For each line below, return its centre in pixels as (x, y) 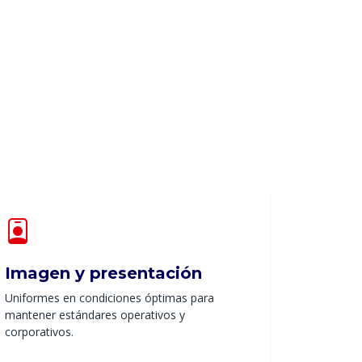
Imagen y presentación (103, 274)
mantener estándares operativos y (95, 315)
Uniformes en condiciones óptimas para (109, 298)
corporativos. (39, 332)
